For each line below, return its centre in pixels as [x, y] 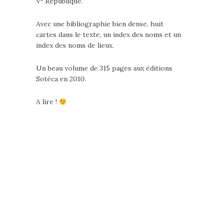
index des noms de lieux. [75, 45]
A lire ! [47, 102]
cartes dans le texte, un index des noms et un [109, 35]
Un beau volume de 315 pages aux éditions [104, 68]
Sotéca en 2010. [61, 79]
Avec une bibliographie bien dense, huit [100, 24]
